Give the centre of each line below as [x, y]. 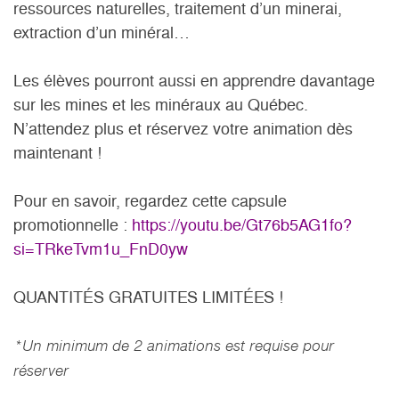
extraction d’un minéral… [102, 33]
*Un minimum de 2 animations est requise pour [174, 346]
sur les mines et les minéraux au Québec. [161, 105]
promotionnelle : [73, 225]
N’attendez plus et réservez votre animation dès [183, 129]
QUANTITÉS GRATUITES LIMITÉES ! [148, 297]
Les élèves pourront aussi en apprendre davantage [194, 81]
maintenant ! [57, 153]
